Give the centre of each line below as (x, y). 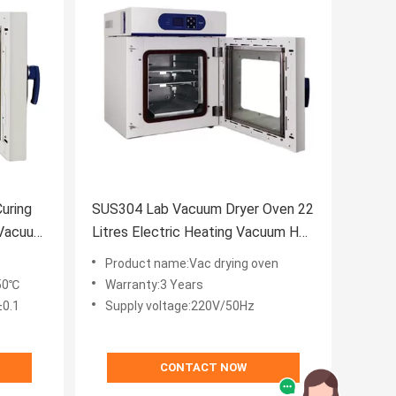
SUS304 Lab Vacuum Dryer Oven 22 (119, 209)
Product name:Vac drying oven (192, 264)
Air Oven (118, 255)
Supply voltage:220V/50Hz (180, 306)
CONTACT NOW (203, 368)
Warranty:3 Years (154, 285)
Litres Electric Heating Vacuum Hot (202, 232)
